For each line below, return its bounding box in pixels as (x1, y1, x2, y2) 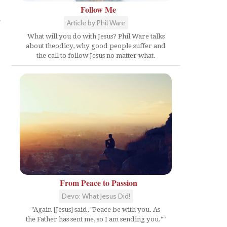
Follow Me (81, 4, 116, 15)
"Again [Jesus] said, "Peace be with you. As (31, 206, 160, 214)
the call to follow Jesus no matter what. (36, 52, 156, 59)
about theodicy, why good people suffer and (26, 42, 166, 50)
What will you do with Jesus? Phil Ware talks (27, 32, 165, 40)
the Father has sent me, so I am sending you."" (26, 215, 166, 223)
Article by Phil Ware (66, 18, 125, 27)
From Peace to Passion (59, 177, 137, 189)
